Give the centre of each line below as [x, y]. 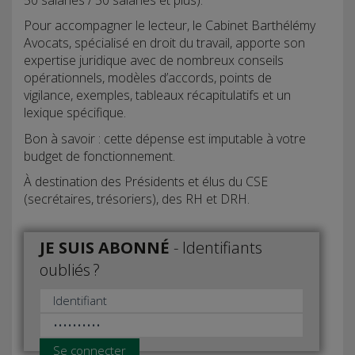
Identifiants [222, 247]
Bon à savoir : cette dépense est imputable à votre [165, 138]
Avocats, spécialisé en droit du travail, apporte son [164, 43]
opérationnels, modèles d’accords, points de [148, 78]
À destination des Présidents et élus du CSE [146, 181]
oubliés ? [70, 269]
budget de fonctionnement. [99, 156]
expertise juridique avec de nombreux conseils [154, 60]
